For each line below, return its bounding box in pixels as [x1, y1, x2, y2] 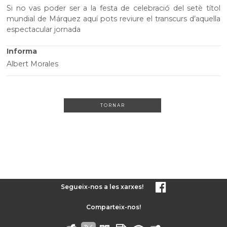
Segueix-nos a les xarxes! [61, 182, 144, 191]
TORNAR [100, 102, 125, 108]
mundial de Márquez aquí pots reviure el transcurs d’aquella [7, 14, 220, 24]
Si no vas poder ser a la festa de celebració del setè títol [7, 4, 220, 13]
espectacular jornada [7, 25, 81, 34]
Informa [7, 46, 37, 56]
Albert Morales [7, 59, 59, 69]
